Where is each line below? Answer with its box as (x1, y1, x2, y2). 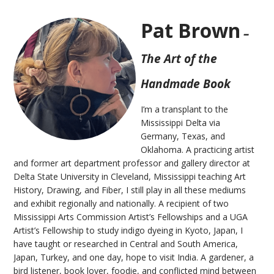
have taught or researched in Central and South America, (13, 237, 239, 250)
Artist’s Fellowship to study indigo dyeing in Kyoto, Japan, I (13, 224, 243, 236)
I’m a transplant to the (141, 103, 229, 115)
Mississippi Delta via (141, 116, 221, 128)
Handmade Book (141, 75, 231, 92)
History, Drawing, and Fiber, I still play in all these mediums (13, 183, 246, 196)
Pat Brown (141, 17, 241, 43)
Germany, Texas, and (141, 130, 226, 142)
